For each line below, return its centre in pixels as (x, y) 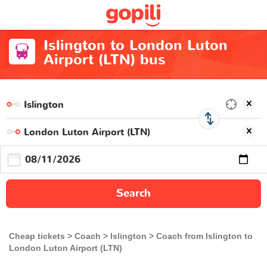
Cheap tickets (37, 236)
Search (133, 193)
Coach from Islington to (204, 236)
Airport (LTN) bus (104, 60)
